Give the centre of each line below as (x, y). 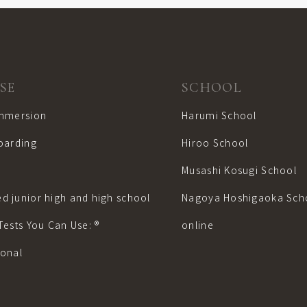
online (198, 225)
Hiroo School (215, 143)
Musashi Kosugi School (240, 170)
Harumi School (219, 115)
